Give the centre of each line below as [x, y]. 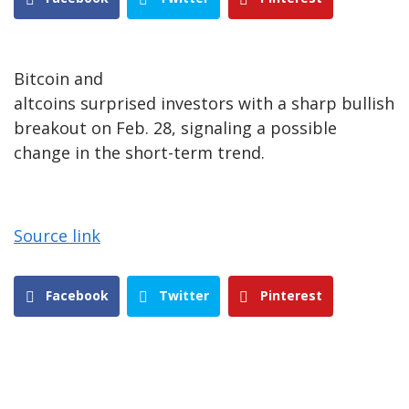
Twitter [184, 296]
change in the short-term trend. [139, 153]
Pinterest [291, 296]
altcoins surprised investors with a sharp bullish [204, 104]
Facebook [77, 296]
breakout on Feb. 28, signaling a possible [175, 128]
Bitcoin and [58, 79]
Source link [57, 236]
